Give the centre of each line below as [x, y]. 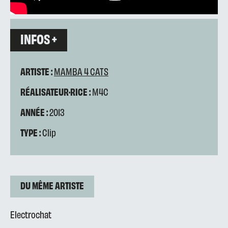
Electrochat [31, 214]
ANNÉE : [34, 112]
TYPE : [31, 132]
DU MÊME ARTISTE [52, 185]
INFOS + [39, 38]
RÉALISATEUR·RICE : [55, 91]
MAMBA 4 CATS [81, 71]
